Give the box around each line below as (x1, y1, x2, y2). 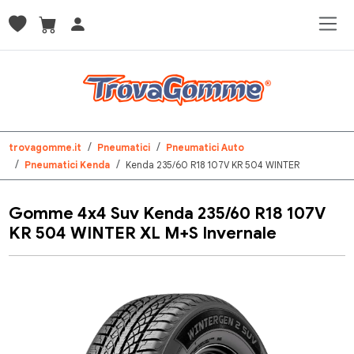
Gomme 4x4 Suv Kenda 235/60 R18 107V (9, 203, 326, 224)
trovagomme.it (9, 141, 82, 153)
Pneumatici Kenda (24, 159, 111, 171)
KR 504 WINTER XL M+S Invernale (9, 223, 277, 243)
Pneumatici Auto (166, 141, 245, 153)
